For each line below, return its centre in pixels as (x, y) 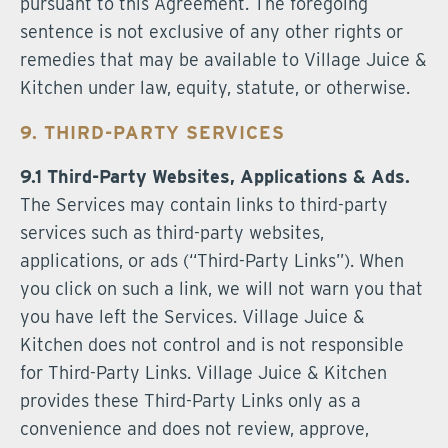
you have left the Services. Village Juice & (192, 316)
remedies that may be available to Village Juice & (223, 59)
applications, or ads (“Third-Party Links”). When (212, 260)
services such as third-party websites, (172, 232)
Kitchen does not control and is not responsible (212, 344)
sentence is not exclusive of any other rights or (211, 31)
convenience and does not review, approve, (194, 428)
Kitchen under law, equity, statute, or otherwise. (215, 87)
